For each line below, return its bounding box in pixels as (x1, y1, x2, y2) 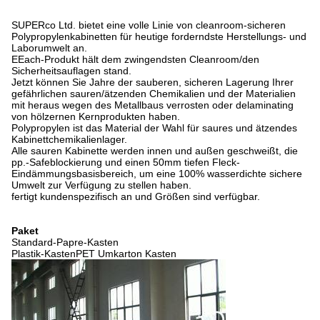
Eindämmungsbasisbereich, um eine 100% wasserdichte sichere (11, 168, 302, 179)
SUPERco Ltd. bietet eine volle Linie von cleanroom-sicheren (11, 19, 286, 31)
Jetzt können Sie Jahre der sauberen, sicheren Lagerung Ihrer (11, 76, 294, 88)
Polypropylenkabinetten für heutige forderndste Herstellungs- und (11, 31, 306, 42)
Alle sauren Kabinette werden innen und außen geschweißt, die (11, 145, 298, 156)
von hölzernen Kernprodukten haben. (11, 111, 180, 122)
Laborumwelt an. (11, 42, 87, 54)
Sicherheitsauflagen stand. (11, 65, 131, 76)
